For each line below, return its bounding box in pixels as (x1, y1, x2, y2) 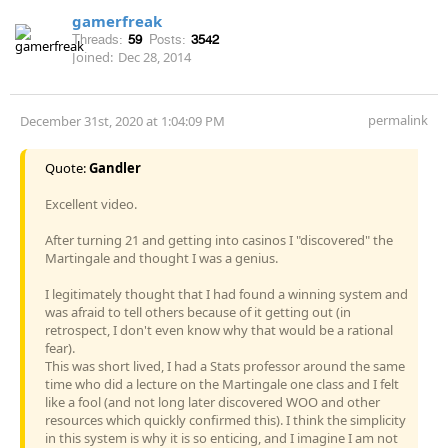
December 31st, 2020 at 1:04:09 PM (20, 111, 225, 130)
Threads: (72, 31, 123, 47)
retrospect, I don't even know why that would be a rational (45, 320, 393, 339)
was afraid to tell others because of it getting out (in (45, 302, 351, 321)
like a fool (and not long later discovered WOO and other (45, 392, 380, 411)
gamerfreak (72, 10, 162, 31)
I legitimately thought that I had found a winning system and (45, 284, 408, 303)
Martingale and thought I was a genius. (45, 248, 278, 267)
